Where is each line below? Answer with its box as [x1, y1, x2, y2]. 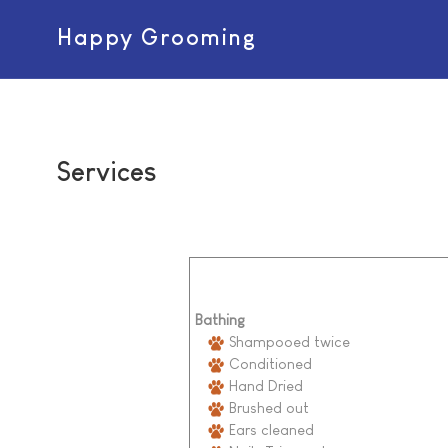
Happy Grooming [57, 25, 256, 51]
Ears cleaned [224, 420, 314, 438]
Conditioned [224, 354, 312, 372]
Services [57, 157, 157, 188]
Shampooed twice [224, 332, 350, 350]
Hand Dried [224, 376, 303, 394]
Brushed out [224, 398, 309, 416]
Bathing [194, 310, 245, 328]
